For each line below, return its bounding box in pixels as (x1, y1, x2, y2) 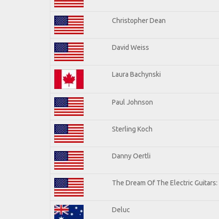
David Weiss (112, 43, 149, 51)
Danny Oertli (112, 152, 151, 160)
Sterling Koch (112, 125, 153, 133)
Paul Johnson (112, 98, 153, 106)
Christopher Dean (112, 16, 166, 24)
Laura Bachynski (112, 70, 161, 78)
